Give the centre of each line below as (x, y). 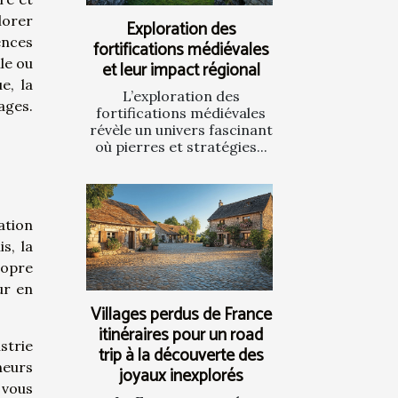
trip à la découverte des (181, 356)
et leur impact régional (181, 70)
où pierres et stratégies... (181, 146)
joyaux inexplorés (181, 377)
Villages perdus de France (181, 315)
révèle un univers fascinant (181, 129)
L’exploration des (181, 96)
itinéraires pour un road (181, 336)
